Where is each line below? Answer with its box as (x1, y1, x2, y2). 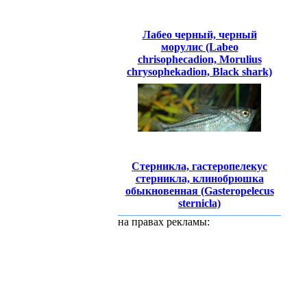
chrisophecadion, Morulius (137, 53, 262, 65)
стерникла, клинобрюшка (135, 173, 264, 185)
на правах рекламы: (118, 216, 210, 228)
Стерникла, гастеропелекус (132, 160, 267, 173)
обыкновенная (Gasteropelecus (125, 185, 274, 197)
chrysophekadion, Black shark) (127, 65, 272, 77)
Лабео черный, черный (142, 28, 257, 40)
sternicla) (178, 197, 221, 210)
